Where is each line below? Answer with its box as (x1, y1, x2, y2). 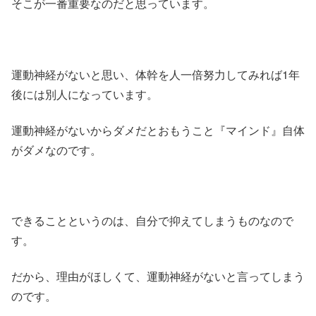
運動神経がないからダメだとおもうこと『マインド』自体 (11, 121, 305, 138)
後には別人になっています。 (11, 86, 158, 103)
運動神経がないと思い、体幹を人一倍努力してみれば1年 (11, 66, 300, 83)
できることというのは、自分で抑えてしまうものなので (11, 212, 293, 229)
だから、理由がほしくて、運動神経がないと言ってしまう (11, 267, 305, 284)
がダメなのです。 (11, 141, 102, 158)
